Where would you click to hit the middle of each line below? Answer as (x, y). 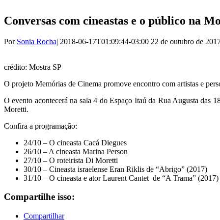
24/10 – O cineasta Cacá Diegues (75, 142)
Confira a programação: (41, 126)
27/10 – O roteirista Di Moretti (71, 160)
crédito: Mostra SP (33, 67)
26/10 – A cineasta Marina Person (76, 151)
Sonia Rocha (37, 41)
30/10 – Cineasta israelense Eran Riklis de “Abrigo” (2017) (115, 169)
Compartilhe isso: (39, 197)
